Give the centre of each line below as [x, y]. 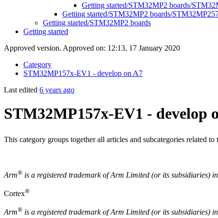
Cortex [14, 193]
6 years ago [57, 90]
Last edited [22, 90]
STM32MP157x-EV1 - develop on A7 [83, 73]
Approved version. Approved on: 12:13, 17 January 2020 [92, 48]
